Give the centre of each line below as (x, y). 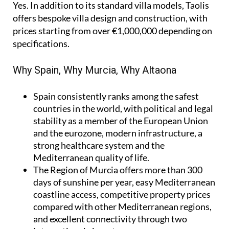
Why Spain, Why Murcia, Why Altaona (95, 70)
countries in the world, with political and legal (123, 108)
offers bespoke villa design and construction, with (110, 18)
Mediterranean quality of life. (91, 157)
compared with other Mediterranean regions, (122, 206)
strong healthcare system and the (99, 145)
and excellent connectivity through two (110, 219)
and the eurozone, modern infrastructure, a (118, 133)
